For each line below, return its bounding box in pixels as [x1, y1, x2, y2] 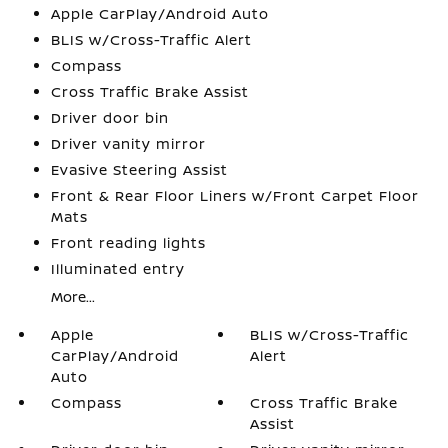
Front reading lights [50, 233, 206, 253]
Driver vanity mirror [50, 134, 206, 154]
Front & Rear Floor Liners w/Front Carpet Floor [50, 186, 419, 206]
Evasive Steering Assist [50, 160, 228, 180]
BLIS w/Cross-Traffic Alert [50, 30, 252, 50]
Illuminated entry [50, 259, 185, 279]
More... [50, 287, 95, 307]
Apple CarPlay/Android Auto [50, 4, 269, 24]
